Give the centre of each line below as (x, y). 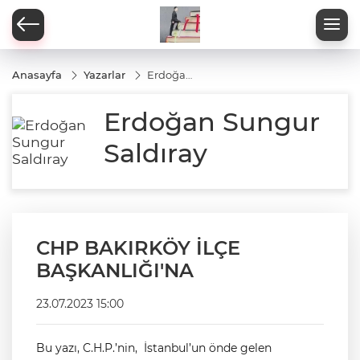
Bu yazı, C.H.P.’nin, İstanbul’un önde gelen (154, 348)
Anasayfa (37, 75)
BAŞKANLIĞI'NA (115, 270)
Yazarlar (104, 75)
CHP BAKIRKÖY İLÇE (138, 248)
